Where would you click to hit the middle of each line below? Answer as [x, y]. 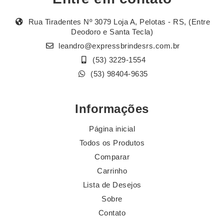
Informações [112, 109]
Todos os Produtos [112, 143]
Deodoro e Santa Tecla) [112, 32]
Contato [112, 213]
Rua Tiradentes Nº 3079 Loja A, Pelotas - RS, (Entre [118, 22]
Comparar [112, 157]
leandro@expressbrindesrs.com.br [119, 46]
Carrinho [112, 171]
